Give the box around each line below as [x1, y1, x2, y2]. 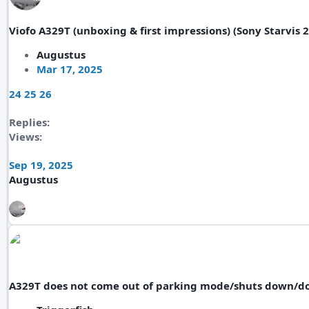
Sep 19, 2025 [9, 158, 73, 172]
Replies [9, 115, 47, 129]
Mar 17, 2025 [37, 62, 103, 76]
